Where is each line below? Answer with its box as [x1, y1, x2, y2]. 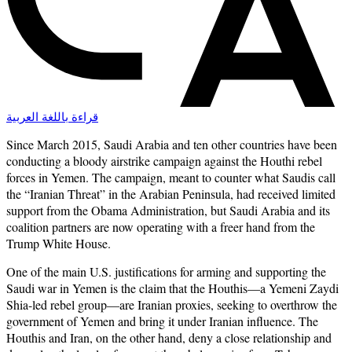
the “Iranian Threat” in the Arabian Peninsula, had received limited [6, 185, 335, 203]
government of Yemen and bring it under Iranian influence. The [6, 313, 318, 330]
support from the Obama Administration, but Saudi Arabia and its [6, 202, 330, 219]
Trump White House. [6, 235, 111, 252]
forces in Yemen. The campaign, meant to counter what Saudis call [6, 169, 335, 186]
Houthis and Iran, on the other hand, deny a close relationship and [6, 329, 332, 346]
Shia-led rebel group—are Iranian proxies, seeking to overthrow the [6, 296, 337, 313]
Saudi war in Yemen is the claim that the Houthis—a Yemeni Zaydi [6, 280, 339, 297]
